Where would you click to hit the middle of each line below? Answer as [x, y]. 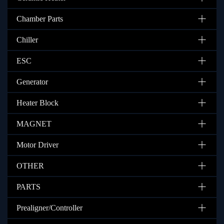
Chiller [27, 39]
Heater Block [37, 102]
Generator [32, 81]
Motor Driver [37, 144]
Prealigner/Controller [49, 207]
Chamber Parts [40, 18]
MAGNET [34, 123]
